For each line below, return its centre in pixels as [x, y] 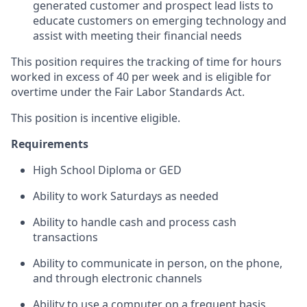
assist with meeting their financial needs [137, 36]
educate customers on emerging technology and [160, 21]
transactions [65, 237]
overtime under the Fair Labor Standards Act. [128, 92]
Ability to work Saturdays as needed [126, 196]
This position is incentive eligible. [96, 118]
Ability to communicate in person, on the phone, [158, 263]
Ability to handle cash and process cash [135, 222]
